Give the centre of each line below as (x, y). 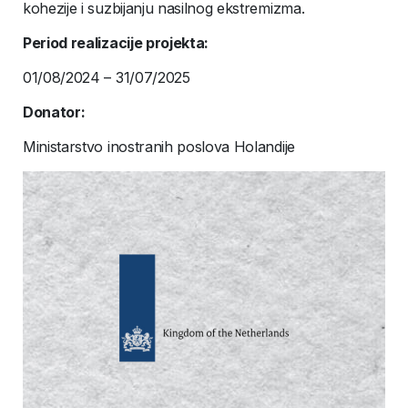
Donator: (54, 112)
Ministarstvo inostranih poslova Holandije (159, 147)
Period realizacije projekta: (116, 43)
